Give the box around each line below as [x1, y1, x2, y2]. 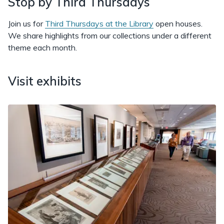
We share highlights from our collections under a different [8, 30, 211, 40]
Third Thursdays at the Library [45, 18, 153, 28]
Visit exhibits [8, 73, 81, 88]
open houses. [153, 18, 202, 28]
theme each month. [8, 42, 77, 52]
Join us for [8, 18, 45, 28]
